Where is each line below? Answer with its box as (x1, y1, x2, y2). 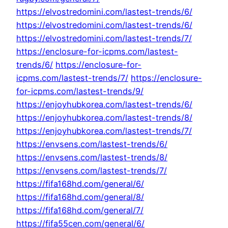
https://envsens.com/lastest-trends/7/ (16, 165, 167, 176)
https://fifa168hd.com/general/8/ (16, 192, 144, 203)
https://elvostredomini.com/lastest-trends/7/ (16, 33, 192, 44)
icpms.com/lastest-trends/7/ (16, 73, 128, 83)
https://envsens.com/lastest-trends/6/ (16, 139, 167, 150)
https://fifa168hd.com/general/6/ (16, 179, 144, 189)
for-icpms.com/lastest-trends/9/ (16, 86, 144, 97)
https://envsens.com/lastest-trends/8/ (16, 152, 167, 163)
